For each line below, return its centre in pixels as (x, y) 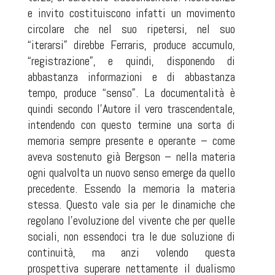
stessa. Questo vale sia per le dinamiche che (131, 204)
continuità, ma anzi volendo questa (131, 252)
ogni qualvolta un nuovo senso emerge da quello (131, 172)
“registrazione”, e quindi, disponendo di (131, 61)
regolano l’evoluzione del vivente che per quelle (131, 220)
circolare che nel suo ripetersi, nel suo (131, 29)
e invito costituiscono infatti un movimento (131, 13)
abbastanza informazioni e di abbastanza (131, 77)
